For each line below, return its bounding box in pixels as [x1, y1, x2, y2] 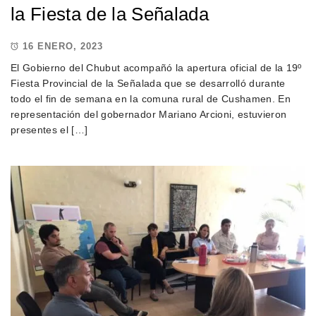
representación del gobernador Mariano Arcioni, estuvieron [11, 108, 287, 120]
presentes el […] [11, 123, 88, 135]
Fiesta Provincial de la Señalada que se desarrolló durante [11, 77, 286, 89]
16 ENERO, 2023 [23, 41, 103, 52]
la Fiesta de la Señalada [11, 3, 209, 25]
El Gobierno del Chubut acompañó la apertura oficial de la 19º [11, 61, 302, 73]
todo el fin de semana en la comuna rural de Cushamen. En [11, 92, 291, 104]
